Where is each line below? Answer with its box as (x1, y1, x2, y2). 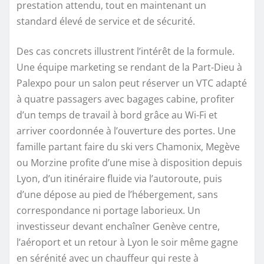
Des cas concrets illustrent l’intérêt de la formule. (16, 44, 235, 58)
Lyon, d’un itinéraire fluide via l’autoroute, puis (16, 171, 222, 185)
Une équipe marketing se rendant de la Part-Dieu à (16, 60, 242, 74)
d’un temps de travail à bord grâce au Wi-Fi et (16, 108, 217, 121)
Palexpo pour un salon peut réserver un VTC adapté (16, 76, 247, 90)
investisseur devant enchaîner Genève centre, (16, 219, 220, 233)
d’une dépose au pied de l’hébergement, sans (16, 187, 218, 201)
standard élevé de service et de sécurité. (16, 14, 195, 28)
